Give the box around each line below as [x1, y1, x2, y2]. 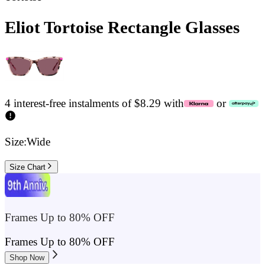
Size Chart [9, 163, 46, 172]
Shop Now [9, 253, 44, 262]
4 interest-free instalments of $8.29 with [5, 96, 184, 109]
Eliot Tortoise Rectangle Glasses [5, 18, 240, 37]
